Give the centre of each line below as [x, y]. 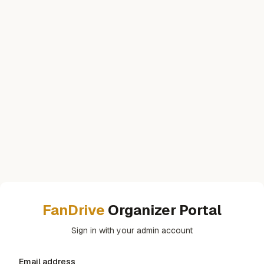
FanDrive [74, 210]
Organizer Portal [163, 210]
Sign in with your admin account [132, 230]
